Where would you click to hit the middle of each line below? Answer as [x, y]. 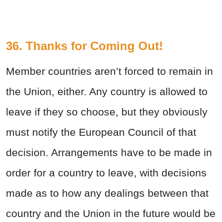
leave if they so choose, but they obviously [107, 111]
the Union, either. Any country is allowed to [107, 91]
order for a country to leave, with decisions [106, 172]
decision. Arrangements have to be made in [109, 152]
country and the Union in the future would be [111, 213]
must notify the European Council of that [101, 132]
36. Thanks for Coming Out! [84, 46]
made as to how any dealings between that [107, 193]
